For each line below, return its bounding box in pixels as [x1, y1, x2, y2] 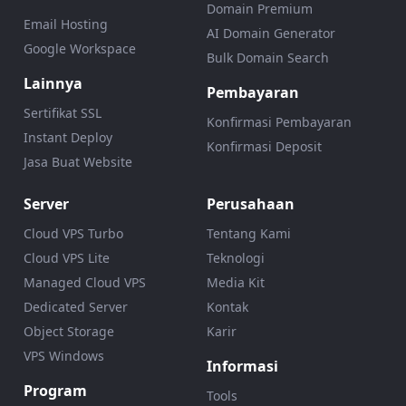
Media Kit [207, 273, 265, 291]
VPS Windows [23, 346, 104, 364]
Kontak [207, 297, 248, 315]
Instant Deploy [23, 128, 112, 146]
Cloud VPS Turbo [23, 224, 123, 242]
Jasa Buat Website [23, 152, 132, 170]
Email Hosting [23, 14, 108, 33]
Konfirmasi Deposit [207, 137, 322, 155]
